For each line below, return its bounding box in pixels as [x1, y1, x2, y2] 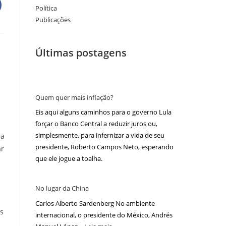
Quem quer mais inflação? [35, 92, 114, 102]
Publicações [35, 15, 71, 24]
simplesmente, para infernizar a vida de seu [35, 131, 164, 140]
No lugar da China [35, 184, 89, 193]
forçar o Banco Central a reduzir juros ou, [35, 119, 157, 129]
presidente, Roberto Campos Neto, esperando [35, 142, 174, 152]
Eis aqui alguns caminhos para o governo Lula [35, 107, 172, 117]
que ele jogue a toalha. [35, 154, 102, 163]
